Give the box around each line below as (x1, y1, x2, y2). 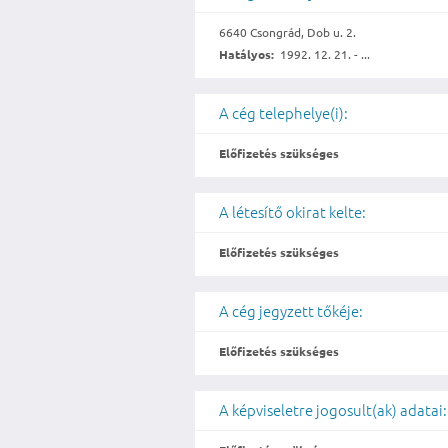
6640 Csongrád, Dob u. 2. (219, 24, 357, 41)
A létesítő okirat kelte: (219, 201, 367, 223)
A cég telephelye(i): (219, 102, 349, 124)
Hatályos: (219, 46, 275, 63)
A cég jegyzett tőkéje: (219, 300, 364, 322)
